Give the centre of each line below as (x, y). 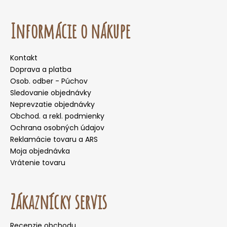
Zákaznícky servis (59, 201)
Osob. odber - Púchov (49, 81)
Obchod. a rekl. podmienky (57, 116)
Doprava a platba (41, 69)
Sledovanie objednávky (51, 92)
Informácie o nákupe (70, 30)
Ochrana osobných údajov (57, 127)
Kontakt (24, 58)
